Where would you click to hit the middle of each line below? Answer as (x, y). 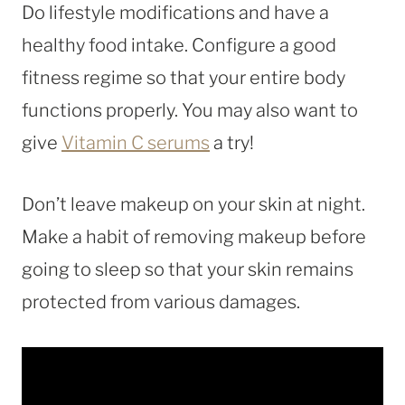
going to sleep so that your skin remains (188, 269)
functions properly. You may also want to (190, 110)
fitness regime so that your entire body (184, 77)
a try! (232, 142)
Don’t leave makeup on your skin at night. (193, 204)
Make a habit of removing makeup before (194, 236)
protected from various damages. (161, 301)
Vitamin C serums (136, 142)
